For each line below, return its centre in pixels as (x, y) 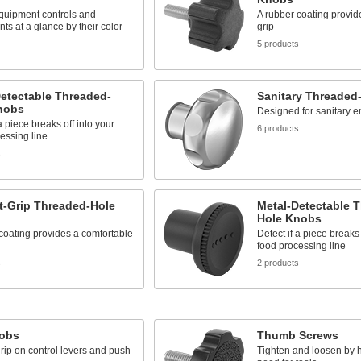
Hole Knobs (289, 218)
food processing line (301, 246)
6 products (278, 128)
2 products (278, 263)
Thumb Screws (297, 335)
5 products (278, 44)
